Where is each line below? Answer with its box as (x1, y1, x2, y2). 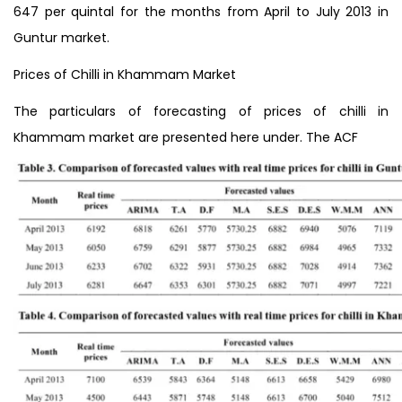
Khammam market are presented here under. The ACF (13, 127, 358, 146)
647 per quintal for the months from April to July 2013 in (13, 2, 389, 21)
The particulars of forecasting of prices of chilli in (13, 101, 389, 120)
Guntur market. (13, 28, 109, 47)
